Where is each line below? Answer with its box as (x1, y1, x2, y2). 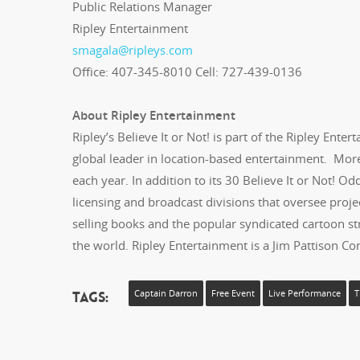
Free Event (211, 287, 255, 299)
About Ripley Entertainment (72, 106, 235, 123)
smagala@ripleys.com (72, 41, 193, 58)
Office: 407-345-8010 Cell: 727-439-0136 (72, 63, 302, 80)
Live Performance (268, 287, 341, 299)
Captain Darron (133, 287, 198, 299)
